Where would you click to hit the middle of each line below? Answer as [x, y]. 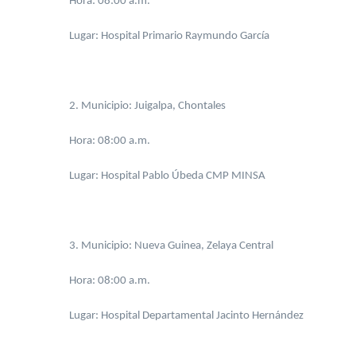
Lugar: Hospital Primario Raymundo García [169, 36]
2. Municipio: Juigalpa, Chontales [147, 106]
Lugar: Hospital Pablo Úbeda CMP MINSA [167, 176]
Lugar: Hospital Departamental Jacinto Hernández [186, 316]
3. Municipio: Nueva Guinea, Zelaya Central [171, 246]
